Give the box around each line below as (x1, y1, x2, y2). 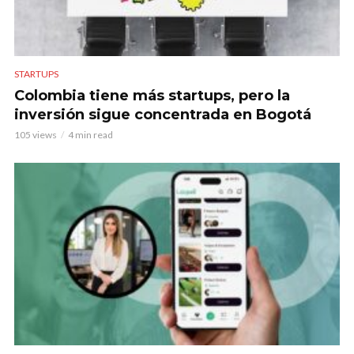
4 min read (68, 128, 113, 141)
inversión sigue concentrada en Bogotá (14, 105, 311, 123)
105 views (14, 128, 57, 141)
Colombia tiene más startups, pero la (14, 86, 290, 104)
